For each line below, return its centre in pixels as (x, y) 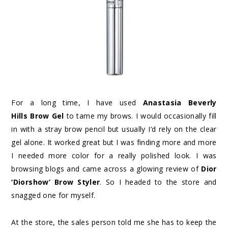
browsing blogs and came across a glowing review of (106, 168)
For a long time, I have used (77, 102)
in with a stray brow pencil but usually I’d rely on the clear (114, 129)
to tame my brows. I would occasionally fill (140, 116)
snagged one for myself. (53, 195)
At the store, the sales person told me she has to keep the (114, 222)
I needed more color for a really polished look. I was (114, 155)
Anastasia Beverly (180, 102)
